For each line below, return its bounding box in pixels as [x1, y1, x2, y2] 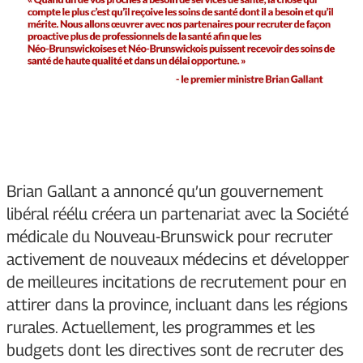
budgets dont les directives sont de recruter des [6, 340, 344, 361]
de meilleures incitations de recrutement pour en [6, 272, 347, 293]
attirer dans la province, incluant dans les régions [6, 295, 348, 315]
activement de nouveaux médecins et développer [6, 250, 349, 270]
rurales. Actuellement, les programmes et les [6, 318, 315, 338]
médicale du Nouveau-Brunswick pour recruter [6, 227, 333, 247]
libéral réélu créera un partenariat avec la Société [6, 204, 348, 224]
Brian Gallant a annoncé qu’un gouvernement [6, 181, 323, 202]
